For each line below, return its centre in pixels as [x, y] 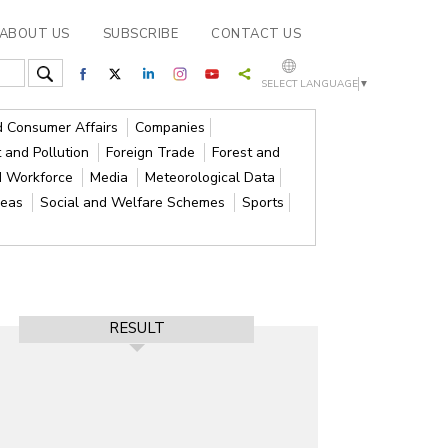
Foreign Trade [153, 152]
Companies [170, 127]
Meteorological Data [210, 177]
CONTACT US [256, 34]
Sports [263, 202]
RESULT [136, 328]
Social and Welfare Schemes [135, 202]
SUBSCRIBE [140, 34]
